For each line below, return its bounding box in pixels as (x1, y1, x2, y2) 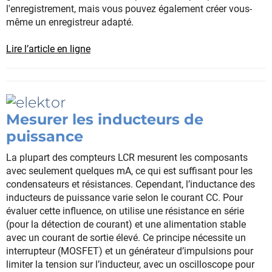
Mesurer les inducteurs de (6, 110, 203, 129)
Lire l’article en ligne (6, 42, 90, 55)
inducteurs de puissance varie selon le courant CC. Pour (6, 192, 243, 204)
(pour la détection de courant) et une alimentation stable (6, 219, 246, 231)
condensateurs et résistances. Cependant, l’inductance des (6, 178, 255, 191)
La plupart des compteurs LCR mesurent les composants (6, 152, 248, 164)
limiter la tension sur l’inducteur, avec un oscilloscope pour (6, 259, 254, 271)
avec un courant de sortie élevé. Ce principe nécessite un (6, 232, 246, 244)
